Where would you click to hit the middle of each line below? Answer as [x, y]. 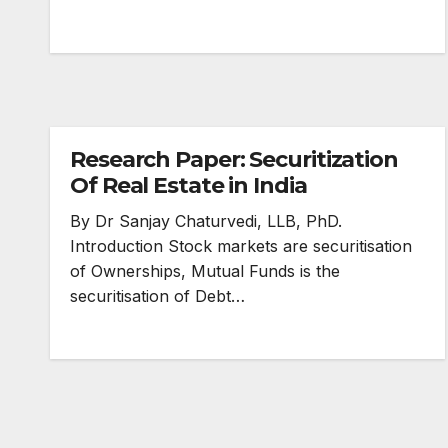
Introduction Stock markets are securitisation [241, 246]
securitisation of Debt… [157, 296]
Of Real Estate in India [188, 185]
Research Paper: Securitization [234, 159]
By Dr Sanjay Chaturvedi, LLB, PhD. [206, 221]
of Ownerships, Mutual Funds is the [205, 271]
